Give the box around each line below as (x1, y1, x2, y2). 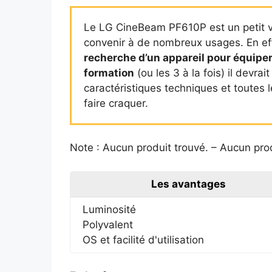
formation (83, 66, 134, 79)
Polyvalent (82, 218, 133, 231)
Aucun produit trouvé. (102, 141, 208, 154)
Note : (69, 141, 103, 154)
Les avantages (151, 177, 226, 190)
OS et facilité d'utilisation (82, 233, 204, 246)
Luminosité (82, 203, 136, 216)
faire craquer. (83, 97, 148, 109)
